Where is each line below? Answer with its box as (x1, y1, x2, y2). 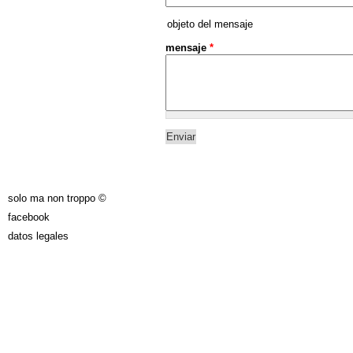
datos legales (8, 229, 69, 242)
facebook (8, 210, 50, 223)
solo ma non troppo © (8, 191, 106, 204)
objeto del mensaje (167, 18, 253, 31)
